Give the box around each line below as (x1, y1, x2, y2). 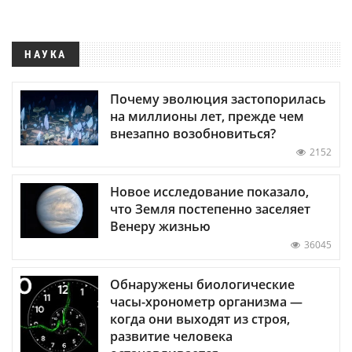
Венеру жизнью (110, 217, 211, 235)
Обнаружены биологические (110, 275, 295, 293)
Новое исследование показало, (110, 182, 309, 200)
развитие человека (110, 327, 233, 345)
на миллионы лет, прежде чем (110, 107, 304, 125)
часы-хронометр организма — (110, 292, 302, 310)
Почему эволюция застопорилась (110, 90, 326, 108)
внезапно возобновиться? (110, 124, 276, 142)
